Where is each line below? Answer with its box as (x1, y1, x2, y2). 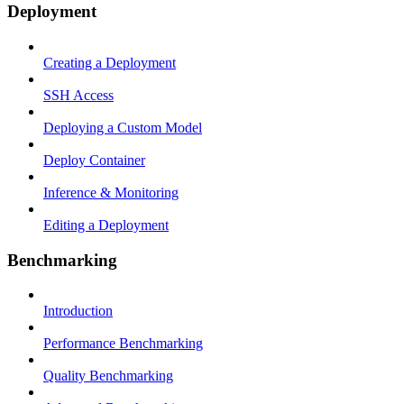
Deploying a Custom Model (43, 120, 202, 135)
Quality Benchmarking (43, 368, 173, 384)
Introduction (43, 303, 113, 319)
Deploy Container (43, 152, 145, 168)
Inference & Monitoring (43, 185, 179, 200)
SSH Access (43, 87, 114, 103)
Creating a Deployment (43, 55, 176, 70)
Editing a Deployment (43, 217, 169, 233)
